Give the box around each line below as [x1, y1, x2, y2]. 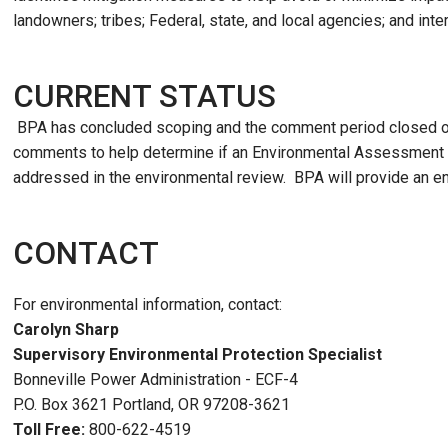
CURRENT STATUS [13, 78, 276, 115]
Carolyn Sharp [13, 320, 119, 339]
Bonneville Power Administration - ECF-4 [13, 370, 298, 389]
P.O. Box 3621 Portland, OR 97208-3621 [13, 395, 290, 414]
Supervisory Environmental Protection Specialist [13, 345, 382, 364]
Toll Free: [13, 420, 89, 439]
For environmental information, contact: [13, 295, 282, 314]
